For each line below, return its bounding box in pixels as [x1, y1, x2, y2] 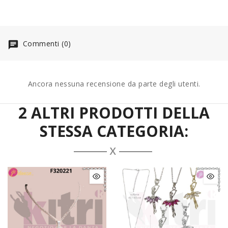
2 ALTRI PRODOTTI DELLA [18, 102, 210, 123]
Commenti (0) [20, 39, 71, 49]
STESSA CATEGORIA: [40, 120, 188, 141]
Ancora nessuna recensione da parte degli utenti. [27, 78, 201, 89]
